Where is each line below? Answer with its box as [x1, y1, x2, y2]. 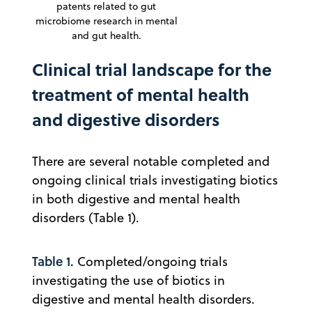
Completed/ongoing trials [74, 252, 228, 270]
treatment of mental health [32, 81, 249, 107]
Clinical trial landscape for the [32, 56, 272, 81]
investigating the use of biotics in [32, 271, 225, 289]
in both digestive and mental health [32, 189, 240, 208]
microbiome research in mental [35, 13, 178, 28]
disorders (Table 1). [32, 208, 139, 226]
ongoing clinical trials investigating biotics [32, 171, 278, 189]
